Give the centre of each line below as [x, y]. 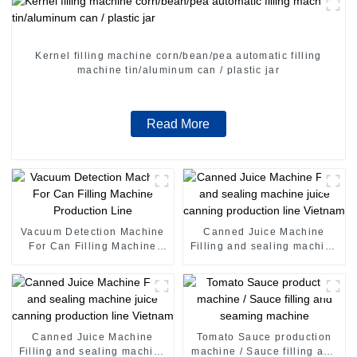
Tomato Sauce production [264, 337]
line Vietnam [264, 275]
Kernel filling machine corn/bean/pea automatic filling [178, 55]
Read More [178, 124]
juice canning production [264, 260]
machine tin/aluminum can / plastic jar [203, 70]
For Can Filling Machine [93, 246]
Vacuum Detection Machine [93, 231]
